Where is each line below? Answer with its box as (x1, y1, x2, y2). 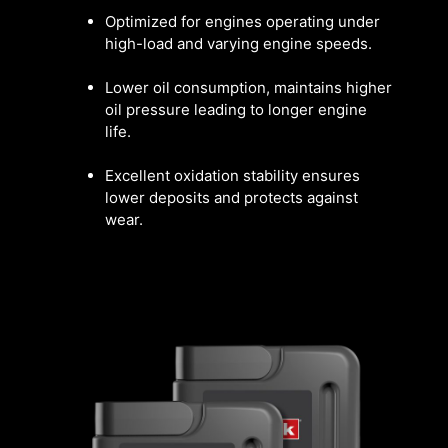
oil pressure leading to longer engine (105, 100, 367, 120)
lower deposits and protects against (105, 188, 358, 208)
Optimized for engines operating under (105, 12, 380, 32)
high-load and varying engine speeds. (105, 34, 376, 54)
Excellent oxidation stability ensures (105, 166, 360, 186)
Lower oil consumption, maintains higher (105, 78, 392, 98)
